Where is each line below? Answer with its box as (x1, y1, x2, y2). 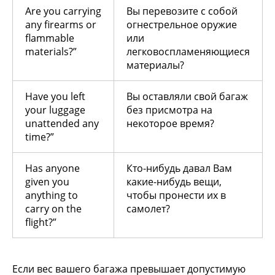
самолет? (126, 202, 170, 216)
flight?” (25, 215, 56, 230)
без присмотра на (126, 103, 212, 117)
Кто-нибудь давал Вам (126, 161, 232, 176)
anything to (25, 188, 78, 203)
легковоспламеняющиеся (126, 45, 250, 59)
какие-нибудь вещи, (126, 175, 222, 189)
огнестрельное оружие (126, 18, 237, 32)
